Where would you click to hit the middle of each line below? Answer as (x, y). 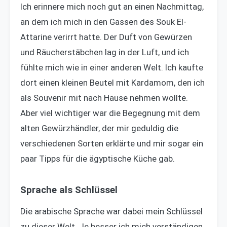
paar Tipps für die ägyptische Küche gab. (98, 159)
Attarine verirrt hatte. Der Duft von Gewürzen (106, 37)
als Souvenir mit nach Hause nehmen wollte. (104, 98)
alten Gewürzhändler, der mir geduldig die (99, 128)
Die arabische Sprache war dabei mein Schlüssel (111, 212)
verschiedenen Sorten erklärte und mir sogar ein (112, 144)
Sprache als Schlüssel (69, 190)
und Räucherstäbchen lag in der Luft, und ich (105, 52)
